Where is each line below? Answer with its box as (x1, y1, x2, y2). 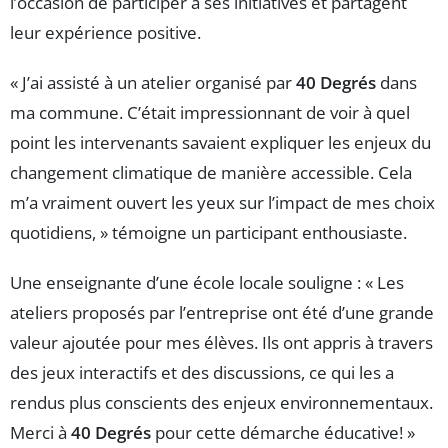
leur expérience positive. (10, 20, 201, 44)
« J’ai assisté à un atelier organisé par (10, 70, 296, 94)
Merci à (10, 420, 71, 444)
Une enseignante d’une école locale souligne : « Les (10, 270, 404, 294)
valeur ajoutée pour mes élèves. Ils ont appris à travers (10, 330, 433, 354)
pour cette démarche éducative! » (151, 420, 415, 444)
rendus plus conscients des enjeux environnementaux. (10, 390, 433, 414)
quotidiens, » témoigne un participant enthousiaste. (10, 220, 407, 244)
